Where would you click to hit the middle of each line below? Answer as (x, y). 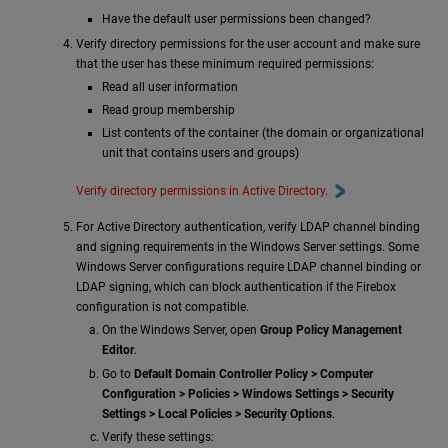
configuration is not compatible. (162, 307)
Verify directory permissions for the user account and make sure (248, 43)
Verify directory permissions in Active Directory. (202, 191)
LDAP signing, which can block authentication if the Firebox (236, 287)
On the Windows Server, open (180, 330)
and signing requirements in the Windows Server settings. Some (247, 247)
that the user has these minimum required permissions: (225, 63)
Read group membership (168, 110)
